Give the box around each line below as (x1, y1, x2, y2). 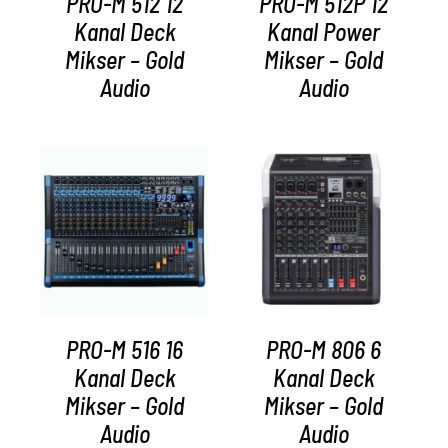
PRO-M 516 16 (66, 335, 183, 365)
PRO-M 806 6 (266, 335, 381, 365)
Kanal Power (267, 17, 380, 47)
